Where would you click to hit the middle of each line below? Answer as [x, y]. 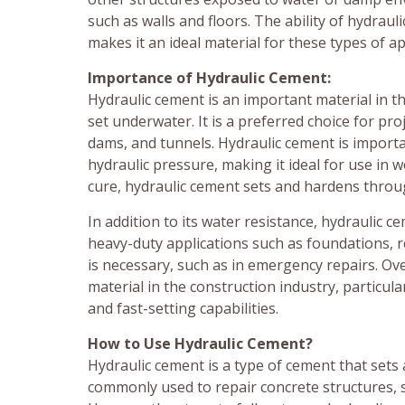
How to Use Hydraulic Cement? [200, 344]
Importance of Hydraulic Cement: [209, 78]
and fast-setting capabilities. [183, 309]
